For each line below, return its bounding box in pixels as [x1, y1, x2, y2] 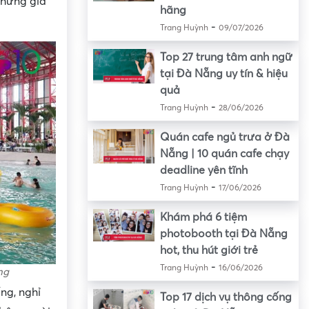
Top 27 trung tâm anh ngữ [159, 51, 292, 64]
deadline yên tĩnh [159, 164, 248, 177]
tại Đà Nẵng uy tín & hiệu [159, 68, 288, 81]
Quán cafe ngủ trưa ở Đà [159, 131, 290, 144]
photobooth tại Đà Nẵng [159, 228, 288, 241]
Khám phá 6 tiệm [159, 211, 247, 224]
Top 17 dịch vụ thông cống [159, 291, 292, 304]
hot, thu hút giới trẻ [159, 244, 258, 257]
